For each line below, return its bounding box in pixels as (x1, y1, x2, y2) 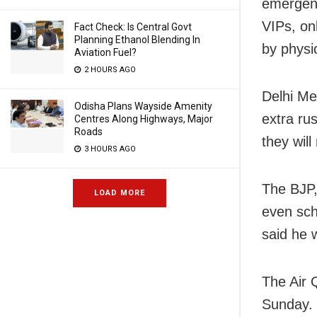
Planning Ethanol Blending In (74, 34, 200, 45)
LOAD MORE (94, 188, 145, 197)
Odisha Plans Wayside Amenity (74, 100, 212, 112)
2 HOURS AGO (82, 65, 136, 74)
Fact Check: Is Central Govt (74, 21, 192, 33)
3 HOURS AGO (82, 144, 136, 154)
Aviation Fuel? (74, 47, 137, 58)
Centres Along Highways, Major (74, 113, 213, 125)
